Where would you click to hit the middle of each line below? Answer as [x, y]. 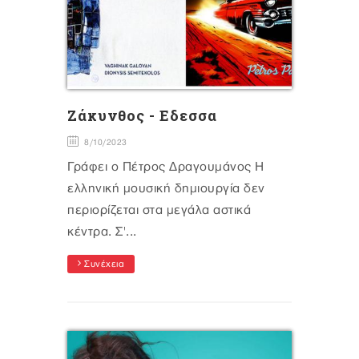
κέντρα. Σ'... [102, 232]
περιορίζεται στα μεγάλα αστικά [159, 211]
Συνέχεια [103, 265]
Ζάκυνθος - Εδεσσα [142, 116]
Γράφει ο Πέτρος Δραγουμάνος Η [166, 167]
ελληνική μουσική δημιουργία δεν [166, 189]
